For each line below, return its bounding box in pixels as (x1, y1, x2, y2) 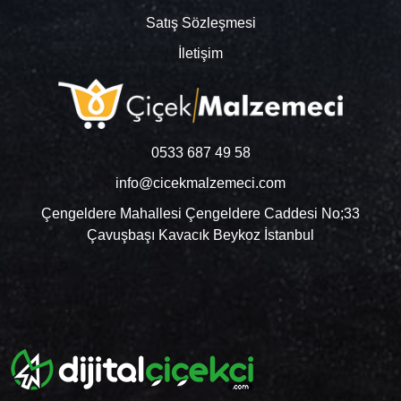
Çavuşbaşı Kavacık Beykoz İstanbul (87, 227, 314, 243)
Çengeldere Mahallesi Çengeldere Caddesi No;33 (41, 206, 360, 222)
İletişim (178, 46, 223, 61)
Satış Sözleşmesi (145, 15, 256, 30)
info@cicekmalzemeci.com (115, 175, 286, 192)
